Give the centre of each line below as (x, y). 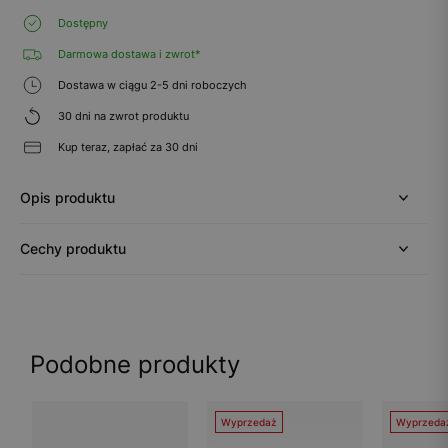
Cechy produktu (73, 248)
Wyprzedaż (249, 421)
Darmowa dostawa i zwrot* (128, 53)
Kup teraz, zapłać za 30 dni (126, 146)
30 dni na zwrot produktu (122, 115)
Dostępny (81, 22)
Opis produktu (67, 197)
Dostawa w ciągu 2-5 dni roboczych (151, 84)
